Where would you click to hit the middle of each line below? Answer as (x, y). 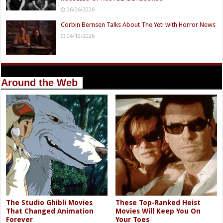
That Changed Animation (50, 211)
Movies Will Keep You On (158, 211)
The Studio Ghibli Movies (50, 202)
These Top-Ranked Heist (158, 202)
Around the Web (40, 82)
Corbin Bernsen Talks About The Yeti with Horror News (138, 25)
